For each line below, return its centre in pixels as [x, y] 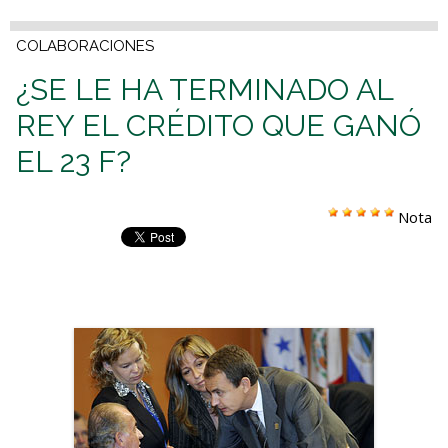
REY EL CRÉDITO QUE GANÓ [218, 126]
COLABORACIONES [85, 46]
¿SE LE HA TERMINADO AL [204, 90]
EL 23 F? [73, 162]
